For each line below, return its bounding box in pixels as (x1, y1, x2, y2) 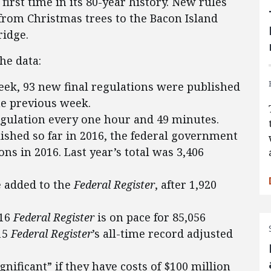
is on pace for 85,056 (94, 210, 206, 225)
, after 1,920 (155, 177, 217, 192)
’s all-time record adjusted (92, 226, 233, 241)
